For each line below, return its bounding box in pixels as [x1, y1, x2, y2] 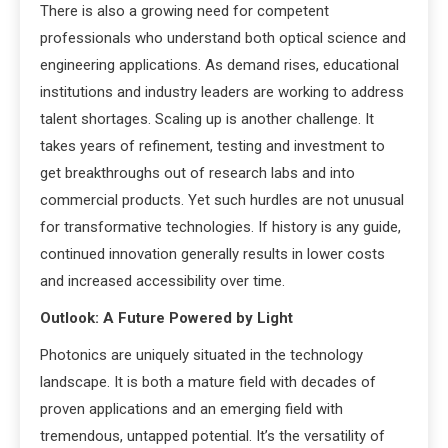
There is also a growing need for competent [40, 2, 329, 21]
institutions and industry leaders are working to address [40, 83, 404, 102]
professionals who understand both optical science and [40, 29, 406, 48]
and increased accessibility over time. [40, 272, 285, 291]
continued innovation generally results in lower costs [40, 245, 385, 264]
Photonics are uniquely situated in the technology [40, 346, 363, 365]
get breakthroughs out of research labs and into [40, 164, 355, 183]
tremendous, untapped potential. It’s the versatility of [40, 427, 385, 446]
